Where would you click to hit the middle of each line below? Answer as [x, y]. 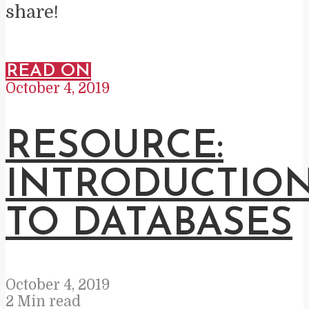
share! [32, 12]
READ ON [48, 71]
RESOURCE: [114, 148]
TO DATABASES [149, 225]
